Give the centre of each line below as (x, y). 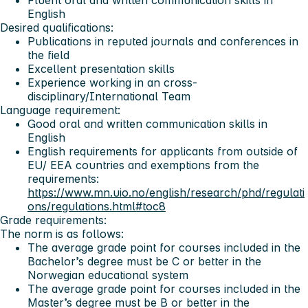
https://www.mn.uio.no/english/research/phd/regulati (166, 192)
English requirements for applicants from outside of (163, 151)
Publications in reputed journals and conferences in (163, 41)
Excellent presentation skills (101, 68)
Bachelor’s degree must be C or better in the (144, 261)
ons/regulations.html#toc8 (97, 206)
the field (48, 55)
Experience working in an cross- (112, 82)
